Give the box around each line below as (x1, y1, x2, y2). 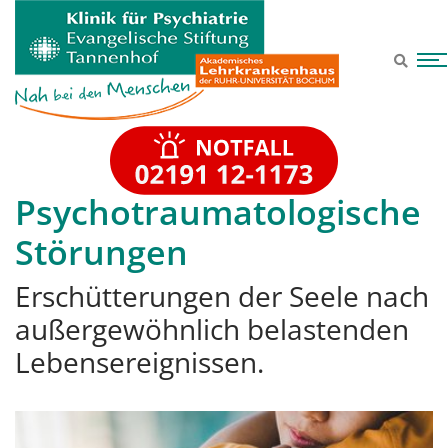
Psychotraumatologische (15, 189, 421, 235)
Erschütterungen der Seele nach (15, 277, 429, 315)
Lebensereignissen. (15, 343, 264, 381)
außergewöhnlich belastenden (15, 310, 409, 348)
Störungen (15, 229, 188, 275)
